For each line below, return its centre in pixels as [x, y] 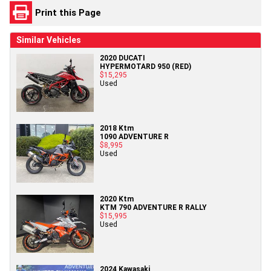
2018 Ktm [117, 128]
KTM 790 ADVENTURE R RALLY [153, 207]
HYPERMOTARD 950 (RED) [145, 67]
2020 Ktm [117, 198]
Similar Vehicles [49, 40]
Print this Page [68, 12]
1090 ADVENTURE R [134, 137]
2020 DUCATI [122, 58]
